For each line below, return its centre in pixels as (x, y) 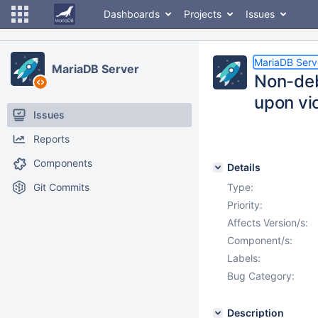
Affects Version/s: (268, 223)
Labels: (244, 258)
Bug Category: (261, 276)
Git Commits (61, 187)
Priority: (245, 205)
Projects (203, 14)
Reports (51, 139)
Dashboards (132, 14)
